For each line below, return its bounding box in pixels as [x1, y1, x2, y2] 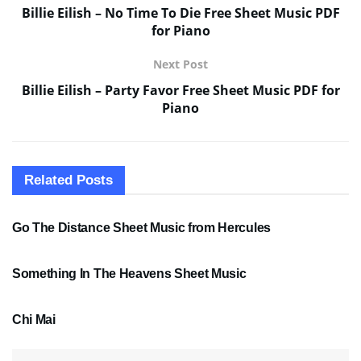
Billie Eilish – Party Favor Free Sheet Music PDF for [21, 81, 340, 100]
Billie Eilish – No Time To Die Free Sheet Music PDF [21, 4, 340, 23]
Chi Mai [12, 313, 56, 327]
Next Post [153, 56, 208, 73]
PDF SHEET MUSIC [26, 280, 106, 293]
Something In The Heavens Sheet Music [12, 267, 247, 281]
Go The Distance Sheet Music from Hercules [12, 221, 271, 235]
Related [24, 172, 73, 189]
